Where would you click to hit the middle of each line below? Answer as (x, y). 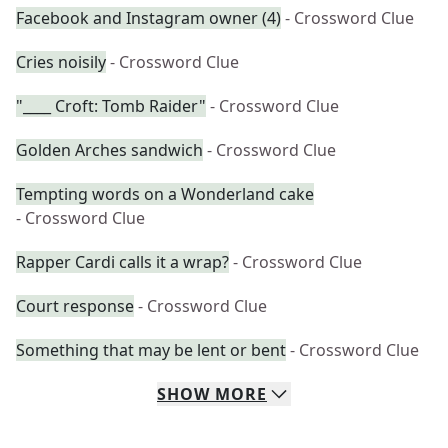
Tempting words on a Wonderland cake (165, 194)
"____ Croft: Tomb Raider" (111, 106)
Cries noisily (61, 62)
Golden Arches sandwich (109, 150)
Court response (75, 306)
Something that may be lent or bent (151, 350)
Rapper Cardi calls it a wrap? (122, 262)
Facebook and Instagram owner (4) (148, 18)
